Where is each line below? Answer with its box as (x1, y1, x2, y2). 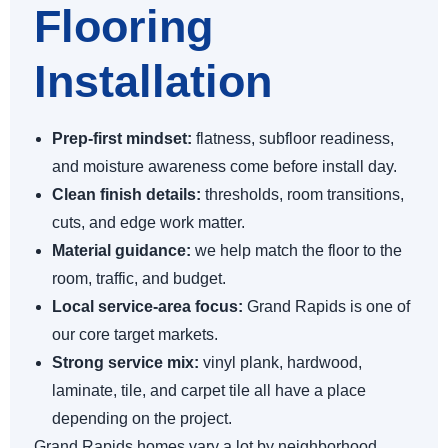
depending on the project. (52, 409, 232, 427)
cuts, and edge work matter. (52, 213, 245, 231)
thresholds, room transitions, (201, 185, 404, 203)
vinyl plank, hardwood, (199, 353, 362, 371)
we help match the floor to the (191, 241, 402, 259)
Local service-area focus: (52, 297, 243, 315)
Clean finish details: (52, 185, 201, 203)
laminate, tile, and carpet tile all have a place (52, 381, 366, 399)
